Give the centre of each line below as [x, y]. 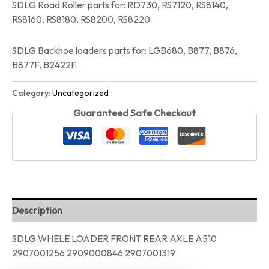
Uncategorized [80, 93]
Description [37, 210]
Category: [32, 93]
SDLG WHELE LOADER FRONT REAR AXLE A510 [114, 238]
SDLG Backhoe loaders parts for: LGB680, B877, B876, [125, 50]
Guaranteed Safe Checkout [134, 113]
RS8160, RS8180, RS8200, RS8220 [81, 20]
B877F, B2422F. [45, 65]
